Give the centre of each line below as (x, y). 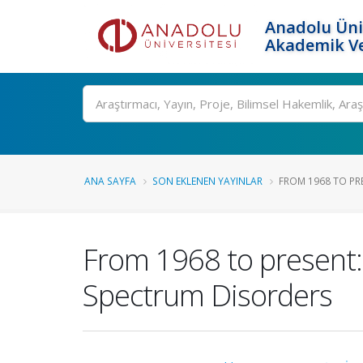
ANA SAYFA (110, 181)
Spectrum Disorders (207, 295)
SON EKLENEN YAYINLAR (207, 181)
